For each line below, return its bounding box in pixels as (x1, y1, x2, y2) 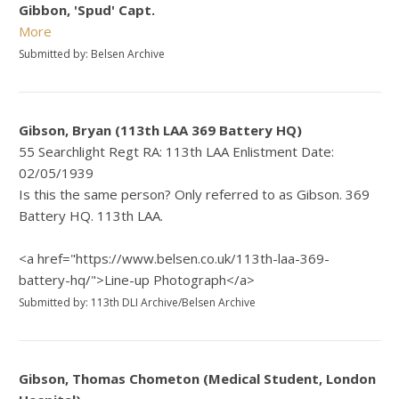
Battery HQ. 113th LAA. (19, 207, 164, 225)
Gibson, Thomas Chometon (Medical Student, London (19, 370, 377, 388)
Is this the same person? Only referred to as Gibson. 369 (19, 185, 370, 204)
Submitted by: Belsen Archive (19, 46, 166, 62)
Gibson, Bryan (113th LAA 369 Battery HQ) (19, 121, 303, 140)
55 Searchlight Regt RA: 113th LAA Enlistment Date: (19, 142, 335, 161)
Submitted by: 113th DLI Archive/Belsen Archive (19, 295, 256, 311)
